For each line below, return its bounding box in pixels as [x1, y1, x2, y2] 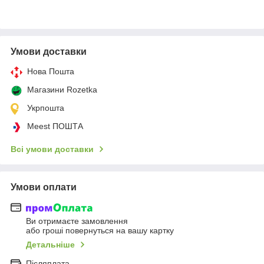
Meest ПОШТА [27, 121, 83, 131]
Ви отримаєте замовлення [26, 216, 128, 226]
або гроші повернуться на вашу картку [26, 226, 174, 236]
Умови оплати [11, 181, 77, 192]
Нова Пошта [27, 66, 74, 76]
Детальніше [26, 240, 75, 250]
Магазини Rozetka [27, 84, 97, 94]
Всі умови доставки [11, 144, 94, 154]
